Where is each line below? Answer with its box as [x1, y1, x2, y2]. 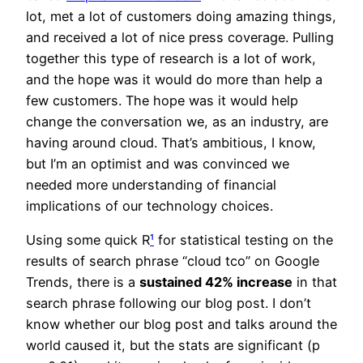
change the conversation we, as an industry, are [26, 113, 328, 130]
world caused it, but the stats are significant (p [26, 336, 320, 353]
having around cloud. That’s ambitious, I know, [26, 134, 316, 151]
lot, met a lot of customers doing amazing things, [26, 7, 336, 24]
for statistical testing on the [154, 231, 333, 248]
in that [293, 273, 337, 290]
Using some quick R [26, 231, 150, 248]
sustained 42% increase [139, 273, 293, 290]
